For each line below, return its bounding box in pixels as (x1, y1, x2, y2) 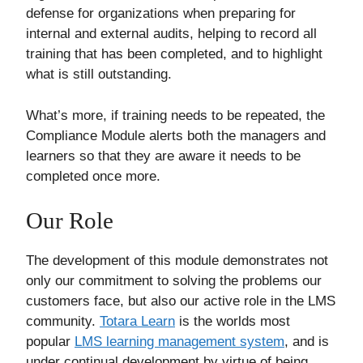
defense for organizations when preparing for (26, 6, 296, 22)
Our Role (26, 207, 113, 234)
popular (26, 334, 75, 350)
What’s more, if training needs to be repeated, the (26, 107, 325, 123)
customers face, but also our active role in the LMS (26, 293, 335, 310)
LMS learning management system (75, 334, 284, 350)
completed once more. (26, 168, 160, 184)
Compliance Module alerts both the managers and (26, 127, 326, 143)
